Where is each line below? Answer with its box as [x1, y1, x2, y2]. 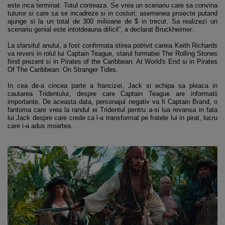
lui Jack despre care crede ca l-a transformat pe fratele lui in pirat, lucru [8, 114, 217, 122]
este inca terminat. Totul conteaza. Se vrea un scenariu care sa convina [8, 1, 217, 9]
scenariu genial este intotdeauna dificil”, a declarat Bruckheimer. [8, 25, 193, 33]
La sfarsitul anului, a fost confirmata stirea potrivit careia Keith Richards [8, 41, 217, 49]
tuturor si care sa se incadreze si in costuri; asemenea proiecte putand [8, 9, 217, 17]
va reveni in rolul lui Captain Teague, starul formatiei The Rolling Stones [8, 49, 217, 57]
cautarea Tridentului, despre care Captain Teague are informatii [8, 89, 217, 97]
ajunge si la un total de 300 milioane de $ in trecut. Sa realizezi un [8, 17, 217, 25]
